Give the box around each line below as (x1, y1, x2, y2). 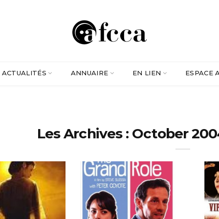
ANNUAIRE (70, 69, 109, 77)
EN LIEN (132, 69, 161, 77)
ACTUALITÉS (1, 69, 47, 77)
